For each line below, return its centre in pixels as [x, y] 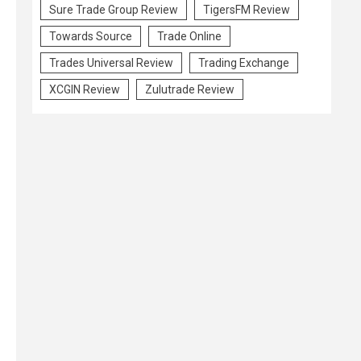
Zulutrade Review [190, 89]
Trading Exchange [244, 63]
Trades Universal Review [111, 63]
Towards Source [91, 36]
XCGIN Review [85, 89]
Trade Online [189, 36]
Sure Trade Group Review [114, 10]
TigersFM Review [247, 10]
